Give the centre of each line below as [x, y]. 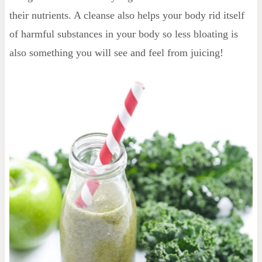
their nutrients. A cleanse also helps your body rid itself [127, 15]
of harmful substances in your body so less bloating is [123, 34]
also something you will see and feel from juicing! [116, 52]
